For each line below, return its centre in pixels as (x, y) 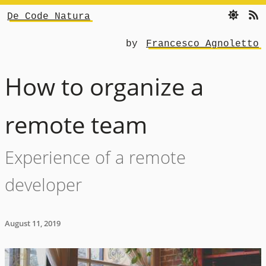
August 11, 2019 (33, 224)
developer (43, 185)
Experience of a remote (95, 158)
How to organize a (104, 87)
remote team (76, 125)
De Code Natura (49, 17)
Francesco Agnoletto (202, 44)
